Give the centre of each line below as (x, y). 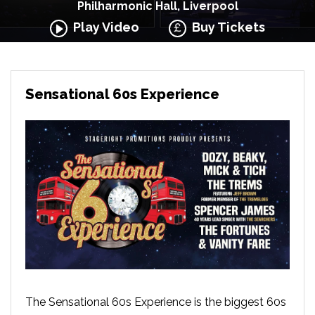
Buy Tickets (226, 27)
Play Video (103, 27)
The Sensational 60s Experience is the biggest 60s (156, 302)
